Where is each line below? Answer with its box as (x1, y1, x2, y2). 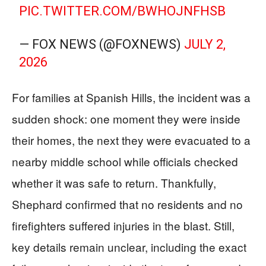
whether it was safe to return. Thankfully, (12, 175, 216, 191)
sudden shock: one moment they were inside (12, 110, 240, 126)
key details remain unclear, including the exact (12, 239, 246, 255)
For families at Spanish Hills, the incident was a (12, 89, 251, 105)
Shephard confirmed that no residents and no (12, 196, 243, 212)
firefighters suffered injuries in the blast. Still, (12, 217, 235, 233)
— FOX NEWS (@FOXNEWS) (19, 37, 185, 52)
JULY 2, (184, 37, 226, 52)
